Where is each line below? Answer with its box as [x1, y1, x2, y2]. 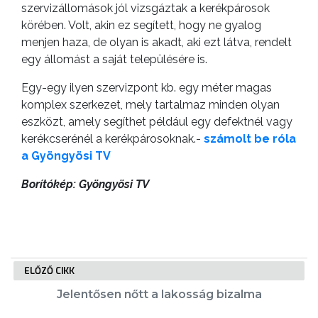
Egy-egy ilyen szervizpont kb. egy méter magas [21, 81, 272, 95]
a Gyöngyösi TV [21, 149, 111, 163]
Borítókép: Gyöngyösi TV [21, 177, 149, 192]
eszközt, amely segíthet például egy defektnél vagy [21, 115, 292, 129]
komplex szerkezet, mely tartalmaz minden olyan [21, 98, 280, 112]
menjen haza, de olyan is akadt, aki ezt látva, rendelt [21, 35, 292, 50]
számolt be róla [201, 132, 296, 146]
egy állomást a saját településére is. [21, 53, 207, 67]
